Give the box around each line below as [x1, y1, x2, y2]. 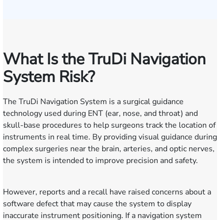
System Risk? [3, 66, 95, 87]
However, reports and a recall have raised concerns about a [3, 187, 211, 197]
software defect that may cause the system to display [3, 198, 192, 209]
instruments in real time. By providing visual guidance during [3, 132, 217, 142]
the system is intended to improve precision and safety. [3, 155, 198, 166]
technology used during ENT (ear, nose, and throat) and [3, 108, 198, 119]
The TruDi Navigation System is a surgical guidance [3, 96, 184, 107]
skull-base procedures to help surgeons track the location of [3, 120, 216, 131]
